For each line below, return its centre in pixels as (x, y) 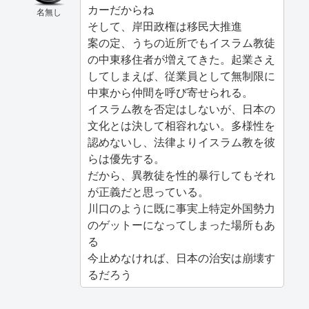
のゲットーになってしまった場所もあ (181, 226)
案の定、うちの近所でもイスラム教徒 (181, 43)
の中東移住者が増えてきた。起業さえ (181, 60)
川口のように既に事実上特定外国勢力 (181, 209)
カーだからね (121, 10)
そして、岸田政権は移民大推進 (165, 27)
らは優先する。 (126, 159)
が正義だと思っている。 (148, 192)
